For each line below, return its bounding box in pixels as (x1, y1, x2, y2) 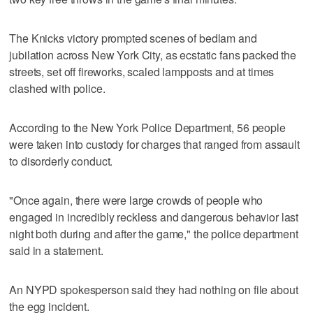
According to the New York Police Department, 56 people (9, 119, 286, 136)
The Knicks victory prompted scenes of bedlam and (9, 29, 257, 46)
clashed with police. (9, 80, 105, 96)
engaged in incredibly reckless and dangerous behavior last (9, 208, 299, 225)
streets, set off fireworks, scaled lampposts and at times (9, 63, 275, 80)
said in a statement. (9, 242, 103, 259)
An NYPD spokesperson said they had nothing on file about (9, 281, 298, 298)
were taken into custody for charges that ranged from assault (9, 136, 300, 152)
